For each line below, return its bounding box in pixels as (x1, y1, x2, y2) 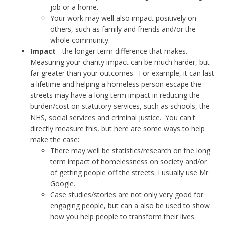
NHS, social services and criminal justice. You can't (30, 113, 195, 122)
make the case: (30, 135, 79, 144)
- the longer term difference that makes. (56, 46, 189, 56)
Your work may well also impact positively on (50, 13, 196, 23)
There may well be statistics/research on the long (50, 146, 210, 155)
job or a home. (50, 2, 98, 12)
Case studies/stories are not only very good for (50, 190, 203, 199)
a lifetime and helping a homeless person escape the (30, 79, 201, 89)
